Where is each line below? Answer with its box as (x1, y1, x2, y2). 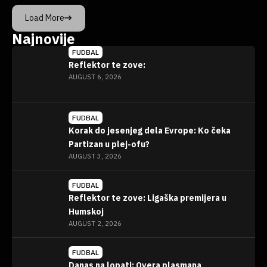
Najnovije (12, 29, 75, 48)
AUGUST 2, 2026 (69, 219, 122, 228)
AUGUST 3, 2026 (69, 151, 122, 160)
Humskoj (69, 206, 104, 217)
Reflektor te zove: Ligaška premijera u (69, 192, 226, 203)
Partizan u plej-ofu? (69, 138, 150, 150)
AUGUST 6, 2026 (69, 72, 122, 81)
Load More (25, 12, 65, 23)
